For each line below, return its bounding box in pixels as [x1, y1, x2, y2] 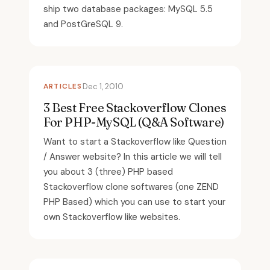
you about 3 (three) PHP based [43, 165, 173, 178]
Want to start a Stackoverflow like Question [43, 135, 227, 148]
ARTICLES [43, 81, 83, 91]
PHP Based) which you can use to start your [43, 195, 225, 208]
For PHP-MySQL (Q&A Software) [43, 114, 224, 130]
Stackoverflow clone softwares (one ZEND [43, 180, 219, 193]
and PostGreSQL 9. [43, 17, 123, 30]
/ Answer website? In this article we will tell [43, 150, 222, 163]
